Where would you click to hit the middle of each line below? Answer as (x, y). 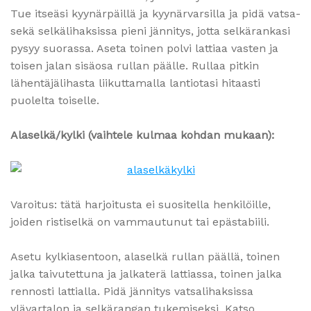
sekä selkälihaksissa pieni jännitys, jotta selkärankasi (150, 31)
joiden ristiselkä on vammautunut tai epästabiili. (140, 222)
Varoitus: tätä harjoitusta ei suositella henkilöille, (141, 205)
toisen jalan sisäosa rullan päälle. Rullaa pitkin (135, 66)
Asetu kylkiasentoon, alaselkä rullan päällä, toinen (145, 257)
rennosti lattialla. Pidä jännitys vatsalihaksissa (132, 292)
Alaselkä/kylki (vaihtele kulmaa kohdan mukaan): (142, 135)
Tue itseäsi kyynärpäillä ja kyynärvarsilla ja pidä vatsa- (155, 14)
